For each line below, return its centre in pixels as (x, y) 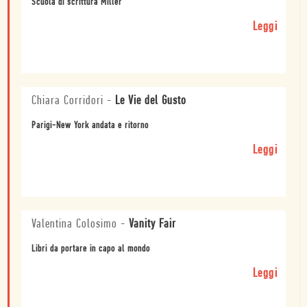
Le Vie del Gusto (151, 101)
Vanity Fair (152, 225)
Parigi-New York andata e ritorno (90, 126)
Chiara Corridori (67, 101)
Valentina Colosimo (74, 225)
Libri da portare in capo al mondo (91, 249)
